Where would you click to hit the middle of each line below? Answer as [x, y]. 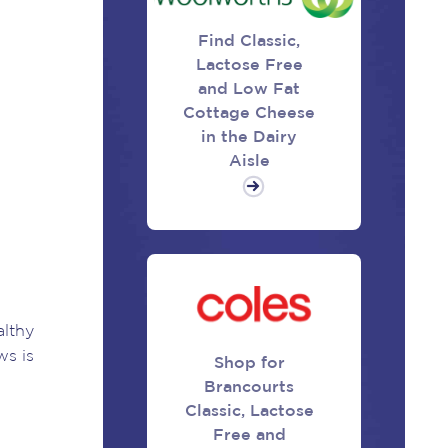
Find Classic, [249, 42]
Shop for [249, 363]
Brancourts [249, 387]
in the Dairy [249, 138]
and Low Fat [249, 90]
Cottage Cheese [249, 114]
